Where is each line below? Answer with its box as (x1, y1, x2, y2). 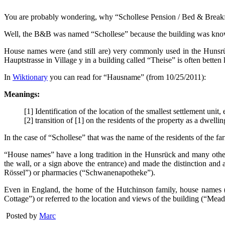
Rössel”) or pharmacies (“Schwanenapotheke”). (4, 168, 155, 177)
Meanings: (4, 89, 40, 98)
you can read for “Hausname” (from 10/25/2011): (48, 72, 206, 81)
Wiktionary (13, 72, 48, 81)
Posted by (6, 211, 39, 220)
